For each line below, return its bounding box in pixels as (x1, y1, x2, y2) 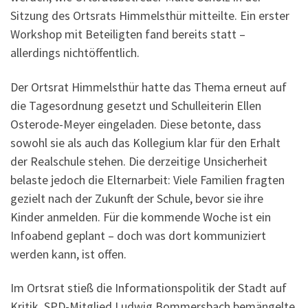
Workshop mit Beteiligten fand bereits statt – (10, 26, 245, 43)
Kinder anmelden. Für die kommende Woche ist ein (10, 208, 271, 225)
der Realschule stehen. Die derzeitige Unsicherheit (10, 153, 267, 169)
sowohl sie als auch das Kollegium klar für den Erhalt (10, 134, 280, 151)
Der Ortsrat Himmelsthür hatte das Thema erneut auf (10, 78, 287, 95)
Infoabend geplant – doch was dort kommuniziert (10, 227, 266, 243)
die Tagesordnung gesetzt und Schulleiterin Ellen (10, 97, 261, 113)
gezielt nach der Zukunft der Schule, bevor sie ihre (10, 190, 263, 206)
